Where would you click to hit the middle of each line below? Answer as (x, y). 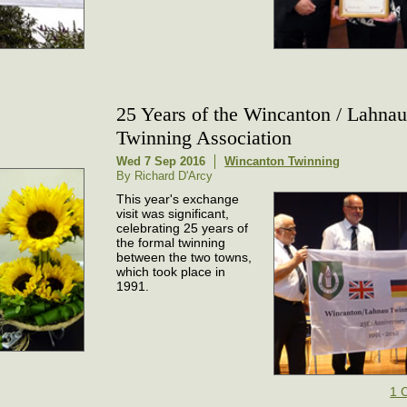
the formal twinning (171, 243)
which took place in (171, 272)
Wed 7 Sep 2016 (161, 161)
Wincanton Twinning (283, 161)
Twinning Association (204, 138)
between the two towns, (184, 257)
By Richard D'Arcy (165, 176)
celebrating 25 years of (183, 228)
